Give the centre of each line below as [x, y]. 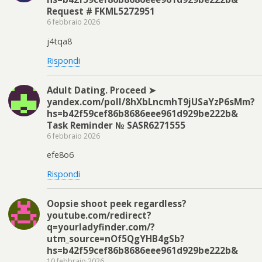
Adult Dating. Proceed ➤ [101, 90]
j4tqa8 [59, 41]
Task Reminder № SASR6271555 [116, 125]
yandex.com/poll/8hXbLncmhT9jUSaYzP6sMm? [151, 101]
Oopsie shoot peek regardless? [117, 203]
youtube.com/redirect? [99, 215]
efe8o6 [60, 154]
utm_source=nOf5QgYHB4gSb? [116, 238]
